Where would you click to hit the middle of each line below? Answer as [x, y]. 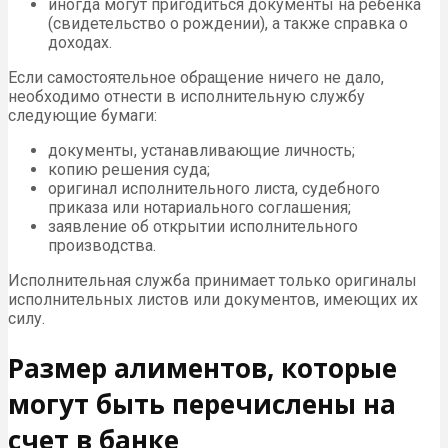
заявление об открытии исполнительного [203, 226]
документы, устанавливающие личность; [201, 150]
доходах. [80, 42]
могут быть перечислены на [202, 403]
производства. [102, 245]
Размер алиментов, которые [202, 367]
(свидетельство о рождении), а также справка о [228, 23]
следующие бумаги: [82, 115]
